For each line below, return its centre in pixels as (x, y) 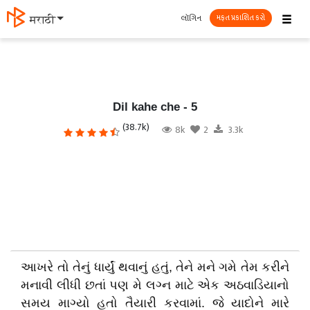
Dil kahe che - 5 (155, 107)
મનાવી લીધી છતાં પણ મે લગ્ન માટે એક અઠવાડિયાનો (155, 285)
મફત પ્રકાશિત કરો (241, 18)
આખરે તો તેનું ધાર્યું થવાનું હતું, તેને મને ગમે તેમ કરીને (155, 267)
